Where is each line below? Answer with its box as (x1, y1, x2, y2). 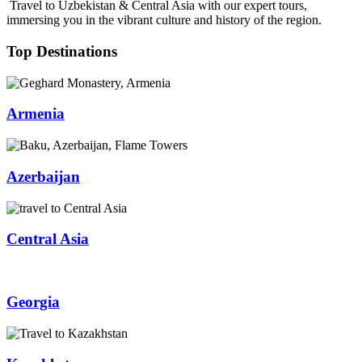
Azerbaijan (6, 167, 80, 185)
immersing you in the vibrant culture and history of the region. (6, 13, 325, 27)
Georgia (6, 293, 60, 310)
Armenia (6, 105, 65, 123)
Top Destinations (6, 43, 117, 61)
